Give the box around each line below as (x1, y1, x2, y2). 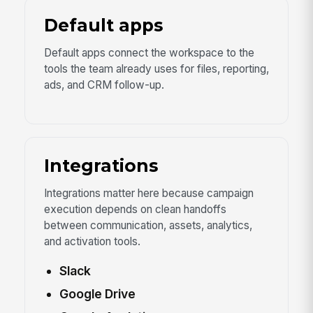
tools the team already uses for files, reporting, (43, 62, 269, 76)
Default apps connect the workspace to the (43, 46, 254, 60)
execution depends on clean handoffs (43, 203, 226, 217)
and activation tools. (43, 235, 140, 249)
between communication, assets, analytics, (43, 219, 252, 233)
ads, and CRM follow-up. (43, 78, 164, 92)
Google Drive (59, 286, 136, 301)
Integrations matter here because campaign (43, 187, 254, 201)
